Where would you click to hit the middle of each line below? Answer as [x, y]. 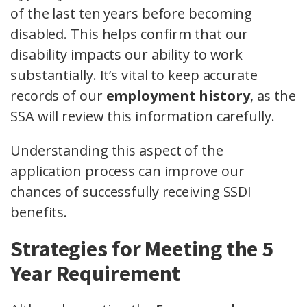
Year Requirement [96, 274]
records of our [58, 96]
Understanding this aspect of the [117, 151]
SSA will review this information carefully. [143, 116]
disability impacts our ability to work [127, 55]
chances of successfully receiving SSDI [131, 192]
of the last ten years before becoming [132, 14]
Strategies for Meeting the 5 [142, 249]
